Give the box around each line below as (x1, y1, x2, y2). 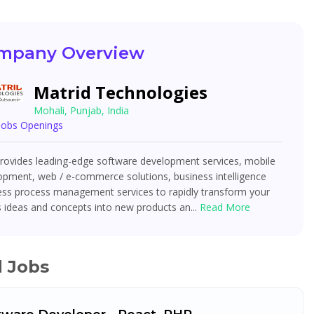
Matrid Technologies (34, 81, 207, 104)
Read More (200, 200, 250, 214)
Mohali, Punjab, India (34, 104, 129, 117)
